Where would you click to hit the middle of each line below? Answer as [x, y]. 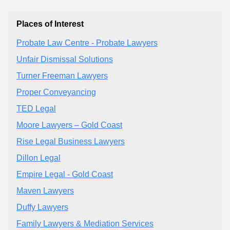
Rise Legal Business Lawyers [71, 142]
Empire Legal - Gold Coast [65, 175]
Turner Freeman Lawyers [62, 76]
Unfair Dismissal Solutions [65, 60]
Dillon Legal [39, 158]
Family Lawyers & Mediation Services [85, 224]
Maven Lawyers [45, 191]
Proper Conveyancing [56, 92]
